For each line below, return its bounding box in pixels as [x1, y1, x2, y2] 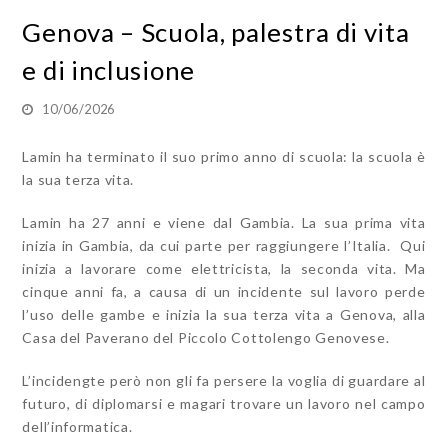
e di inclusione [22, 53, 195, 86]
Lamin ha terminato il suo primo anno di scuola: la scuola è [22, 147, 426, 165]
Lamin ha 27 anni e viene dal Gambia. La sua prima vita [22, 213, 426, 231]
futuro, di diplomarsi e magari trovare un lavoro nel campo [22, 394, 426, 412]
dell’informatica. [22, 417, 133, 435]
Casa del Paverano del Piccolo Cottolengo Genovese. [22, 328, 390, 346]
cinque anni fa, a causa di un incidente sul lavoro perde [22, 282, 426, 300]
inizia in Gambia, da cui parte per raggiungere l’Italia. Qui [22, 236, 426, 254]
